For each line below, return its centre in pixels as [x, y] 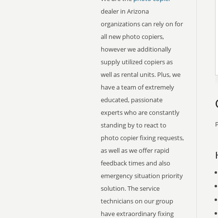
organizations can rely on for [142, 24]
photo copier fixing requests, [142, 138]
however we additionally [136, 49]
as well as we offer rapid [135, 150]
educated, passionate [132, 100]
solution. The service [130, 188]
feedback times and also [136, 163]
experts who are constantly [140, 112]
